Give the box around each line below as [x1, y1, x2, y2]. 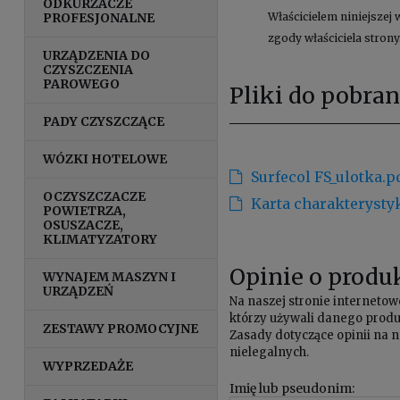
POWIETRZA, [43, 202, 127, 219]
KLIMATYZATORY [43, 230, 158, 247]
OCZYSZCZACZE [43, 187, 146, 204]
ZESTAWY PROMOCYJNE [43, 320, 199, 337]
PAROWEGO [43, 75, 121, 92]
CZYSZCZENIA [43, 61, 134, 78]
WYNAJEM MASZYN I [43, 268, 177, 285]
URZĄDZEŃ [43, 282, 114, 299]
